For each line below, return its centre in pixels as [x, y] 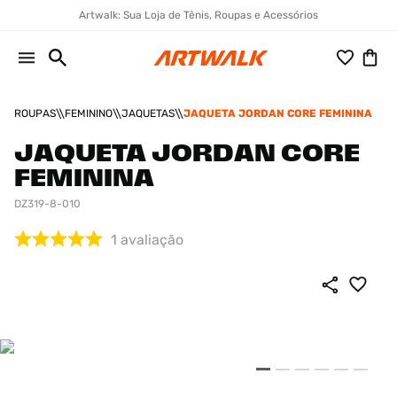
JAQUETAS [148, 113]
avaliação [152, 240]
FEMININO [89, 113]
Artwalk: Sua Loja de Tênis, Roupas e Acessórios [198, 15]
